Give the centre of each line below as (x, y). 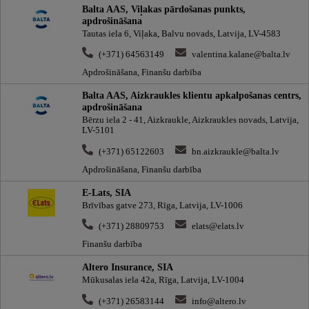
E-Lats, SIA (107, 192)
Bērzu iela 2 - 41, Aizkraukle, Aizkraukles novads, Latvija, (190, 120)
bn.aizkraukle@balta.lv (236, 151)
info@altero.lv (219, 301)
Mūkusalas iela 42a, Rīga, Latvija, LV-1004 (163, 280)
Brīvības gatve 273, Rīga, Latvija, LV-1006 (162, 205)
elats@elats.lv (218, 227)
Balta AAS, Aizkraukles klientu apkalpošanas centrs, (192, 96)
